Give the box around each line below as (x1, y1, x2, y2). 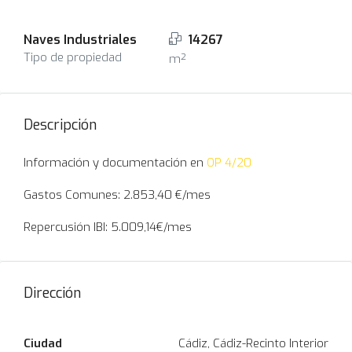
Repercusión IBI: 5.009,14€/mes (24, 219, 192, 235)
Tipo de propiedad (24, 49, 122, 65)
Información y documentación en (24, 155, 207, 170)
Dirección (24, 284, 81, 302)
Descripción (24, 115, 97, 134)
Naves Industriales (24, 31, 137, 48)
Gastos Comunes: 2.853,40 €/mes (24, 187, 211, 203)
